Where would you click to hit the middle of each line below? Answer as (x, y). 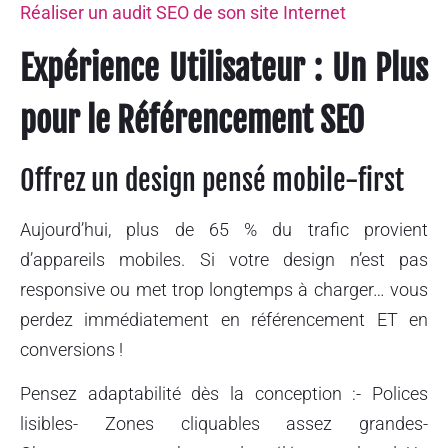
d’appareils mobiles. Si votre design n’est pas (224, 259)
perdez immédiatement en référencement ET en (224, 319)
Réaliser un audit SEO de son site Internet (183, 13)
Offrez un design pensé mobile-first (212, 180)
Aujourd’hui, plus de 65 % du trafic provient (224, 229)
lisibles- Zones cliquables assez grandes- (224, 423)
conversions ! (71, 349)
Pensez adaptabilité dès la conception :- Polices (224, 393)
